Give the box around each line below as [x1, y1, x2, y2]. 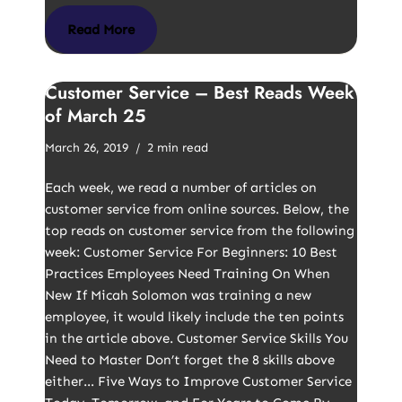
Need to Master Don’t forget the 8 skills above [45, 352, 335, 368]
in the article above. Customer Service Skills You [45, 330, 348, 346]
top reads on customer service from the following [45, 223, 354, 239]
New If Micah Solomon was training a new [45, 287, 311, 303]
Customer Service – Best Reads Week [45, 80, 354, 106]
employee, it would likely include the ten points [45, 309, 344, 325]
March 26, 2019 [45, 140, 128, 155]
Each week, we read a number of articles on [45, 179, 317, 196]
